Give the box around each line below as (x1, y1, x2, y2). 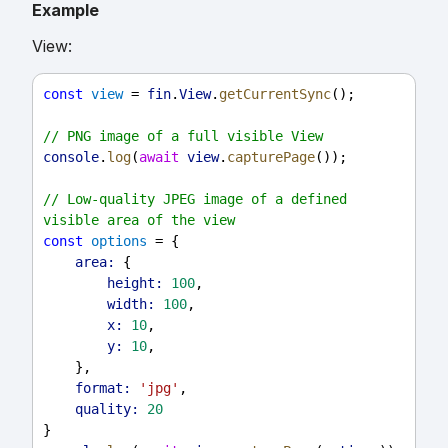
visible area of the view (43, 211, 235, 228)
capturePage (227, 148, 315, 165)
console (43, 148, 99, 165)
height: (107, 274, 163, 291)
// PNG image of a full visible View (43, 127, 323, 144)
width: (107, 295, 155, 312)
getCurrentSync (219, 85, 331, 102)
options (91, 232, 147, 249)
